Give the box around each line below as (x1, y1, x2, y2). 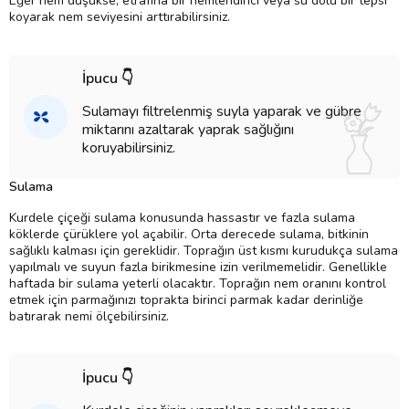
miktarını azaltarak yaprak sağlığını (82, 120, 294, 141)
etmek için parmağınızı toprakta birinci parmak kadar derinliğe (9, 291, 363, 309)
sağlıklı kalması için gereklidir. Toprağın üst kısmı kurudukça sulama (9, 242, 398, 260)
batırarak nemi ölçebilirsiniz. (9, 308, 169, 326)
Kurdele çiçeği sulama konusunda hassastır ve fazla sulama (9, 209, 355, 227)
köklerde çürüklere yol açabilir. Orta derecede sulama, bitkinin (9, 225, 369, 244)
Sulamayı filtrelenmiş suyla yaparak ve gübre (82, 101, 362, 122)
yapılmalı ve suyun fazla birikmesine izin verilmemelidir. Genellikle (9, 258, 387, 277)
